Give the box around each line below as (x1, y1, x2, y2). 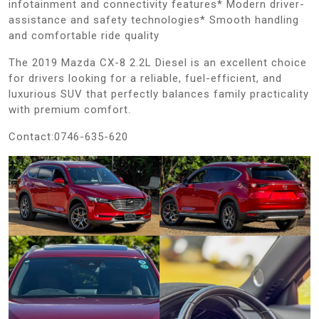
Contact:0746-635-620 (9, 130, 128, 143)
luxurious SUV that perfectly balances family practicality (9, 87, 309, 100)
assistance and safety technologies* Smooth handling (9, 13, 299, 26)
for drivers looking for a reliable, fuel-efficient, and (9, 71, 282, 85)
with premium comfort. (9, 103, 131, 116)
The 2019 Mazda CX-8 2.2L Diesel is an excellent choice (9, 56, 307, 69)
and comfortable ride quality (9, 28, 159, 42)
